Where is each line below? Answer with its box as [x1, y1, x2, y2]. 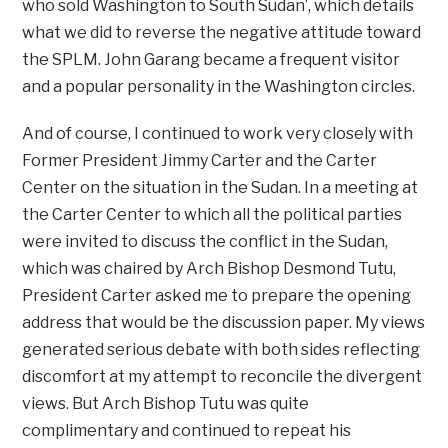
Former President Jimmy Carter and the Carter [22, 150, 378, 170]
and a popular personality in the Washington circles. [22, 76, 416, 96]
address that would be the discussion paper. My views [22, 312, 426, 332]
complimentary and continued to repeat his [22, 420, 352, 440]
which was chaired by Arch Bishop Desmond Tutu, [22, 258, 397, 278]
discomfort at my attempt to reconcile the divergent [22, 366, 423, 386]
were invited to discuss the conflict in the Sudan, [22, 231, 389, 251]
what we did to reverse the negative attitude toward [22, 22, 422, 42]
